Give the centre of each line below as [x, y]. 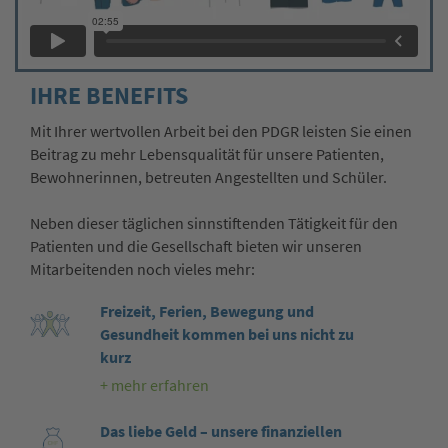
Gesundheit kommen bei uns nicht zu [226, 335]
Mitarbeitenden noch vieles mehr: [142, 270]
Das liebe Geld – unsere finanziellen [220, 432]
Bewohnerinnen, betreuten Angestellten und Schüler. [208, 177]
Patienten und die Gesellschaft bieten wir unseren [196, 247]
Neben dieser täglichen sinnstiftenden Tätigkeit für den [214, 224]
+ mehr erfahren [154, 386]
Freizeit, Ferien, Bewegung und [206, 312]
